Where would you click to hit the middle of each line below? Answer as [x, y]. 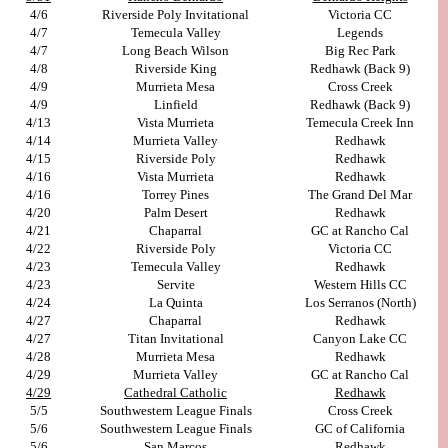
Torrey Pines [175, 195]
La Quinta [175, 303]
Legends [360, 33]
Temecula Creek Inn [360, 123]
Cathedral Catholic [175, 393]
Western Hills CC [360, 285]
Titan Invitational [175, 339]
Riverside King [175, 69]
